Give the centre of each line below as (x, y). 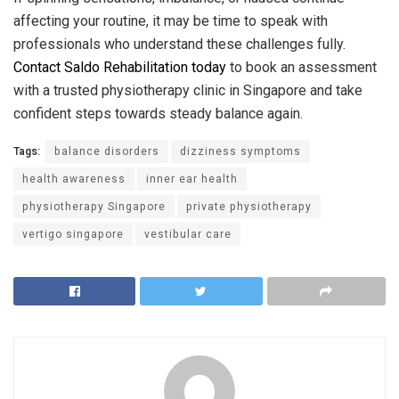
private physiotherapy (249, 207)
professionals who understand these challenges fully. (179, 45)
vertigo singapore (73, 235)
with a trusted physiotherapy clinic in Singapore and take (188, 91)
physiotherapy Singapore (94, 207)
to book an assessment (301, 68)
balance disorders (107, 152)
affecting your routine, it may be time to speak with (171, 21)
